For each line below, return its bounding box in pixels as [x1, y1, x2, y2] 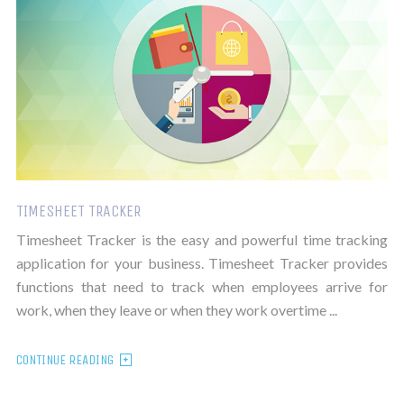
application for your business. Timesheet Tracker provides [15, 254, 389, 272]
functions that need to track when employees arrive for [15, 278, 389, 296]
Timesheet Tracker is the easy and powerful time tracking [15, 231, 389, 249]
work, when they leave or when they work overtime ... [15, 301, 337, 319]
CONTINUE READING [15, 352, 114, 369]
